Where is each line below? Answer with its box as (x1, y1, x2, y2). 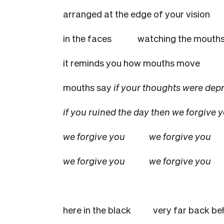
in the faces (63, 32, 135, 44)
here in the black (63, 203, 131, 215)
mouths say (63, 81, 113, 93)
